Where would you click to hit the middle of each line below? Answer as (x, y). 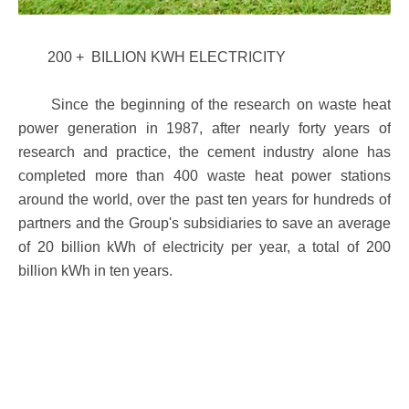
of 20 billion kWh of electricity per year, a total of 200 (204, 247)
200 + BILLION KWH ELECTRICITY (152, 57)
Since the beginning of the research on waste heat (204, 105)
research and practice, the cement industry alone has (204, 152)
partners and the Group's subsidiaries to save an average (204, 223)
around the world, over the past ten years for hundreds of (204, 199)
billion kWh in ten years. (95, 271)
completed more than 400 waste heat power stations (204, 176)
